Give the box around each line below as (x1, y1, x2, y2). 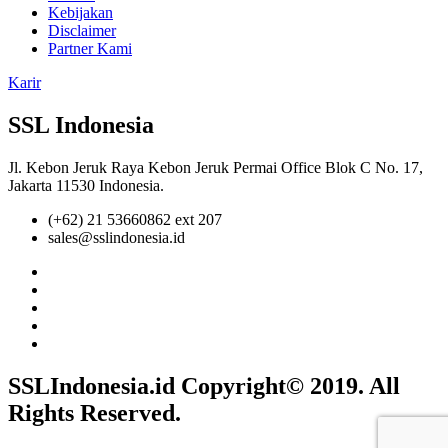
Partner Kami (48, 39, 132, 57)
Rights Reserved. (8, 399, 181, 426)
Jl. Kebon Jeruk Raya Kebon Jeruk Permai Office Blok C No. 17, (8, 158, 423, 176)
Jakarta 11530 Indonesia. (8, 176, 164, 194)
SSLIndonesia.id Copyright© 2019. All (8, 372, 400, 399)
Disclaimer (48, 21, 116, 39)
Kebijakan (48, 3, 113, 21)
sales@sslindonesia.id (48, 228, 185, 246)
